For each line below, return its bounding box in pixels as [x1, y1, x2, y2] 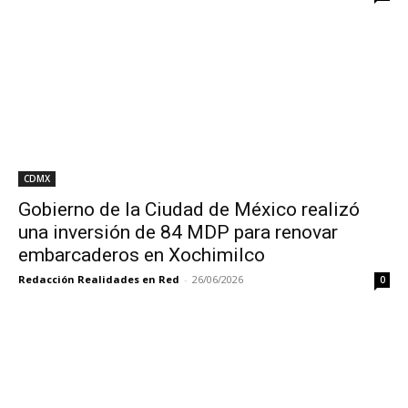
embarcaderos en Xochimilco [18, 244, 265, 266]
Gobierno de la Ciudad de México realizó [18, 199, 360, 220]
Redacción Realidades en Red [18, 272, 179, 286]
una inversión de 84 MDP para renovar [18, 221, 338, 243]
